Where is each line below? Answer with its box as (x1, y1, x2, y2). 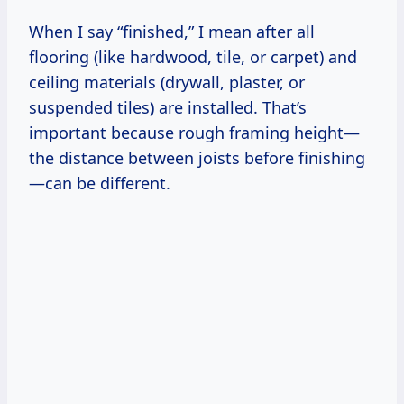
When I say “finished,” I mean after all (29, 21, 315, 43)
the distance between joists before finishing (29, 147, 365, 170)
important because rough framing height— (29, 122, 360, 144)
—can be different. (29, 172, 170, 195)
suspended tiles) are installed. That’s (29, 96, 307, 119)
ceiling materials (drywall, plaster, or (29, 71, 305, 94)
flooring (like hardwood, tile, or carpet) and (29, 46, 357, 69)
